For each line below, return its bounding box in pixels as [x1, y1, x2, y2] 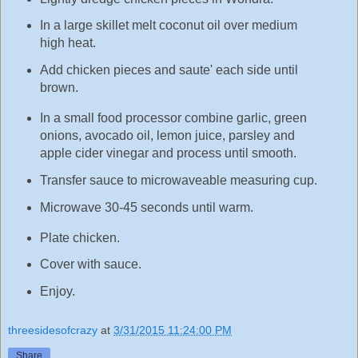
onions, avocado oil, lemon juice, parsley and [39, 129, 295, 143]
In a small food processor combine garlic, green [39, 111, 307, 125]
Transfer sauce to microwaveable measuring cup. [39, 173, 317, 187]
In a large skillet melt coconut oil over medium [39, 18, 297, 33]
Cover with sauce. [39, 257, 141, 272]
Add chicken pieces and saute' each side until [39, 63, 298, 78]
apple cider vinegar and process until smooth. [39, 146, 296, 161]
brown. [39, 81, 78, 95]
